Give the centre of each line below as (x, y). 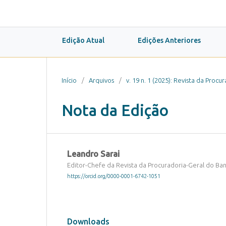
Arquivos (101, 80)
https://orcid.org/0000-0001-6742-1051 (114, 176)
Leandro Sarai (93, 154)
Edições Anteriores (169, 40)
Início (69, 80)
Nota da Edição (115, 110)
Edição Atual (83, 40)
